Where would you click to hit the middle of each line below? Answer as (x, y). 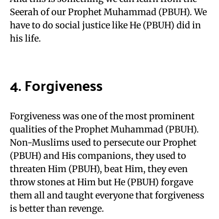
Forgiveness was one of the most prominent (102, 116)
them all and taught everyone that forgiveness (107, 195)
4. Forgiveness (56, 85)
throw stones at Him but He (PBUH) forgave (101, 182)
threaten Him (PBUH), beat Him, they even (99, 169)
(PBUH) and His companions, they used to (98, 156)
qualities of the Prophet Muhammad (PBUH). (104, 129)
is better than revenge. (57, 208)
